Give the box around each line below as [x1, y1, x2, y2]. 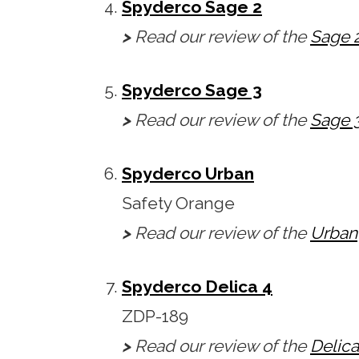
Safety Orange [122, 193, 235, 214]
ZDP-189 [122, 306, 188, 327]
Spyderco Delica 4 [122, 276, 272, 297]
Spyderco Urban [122, 163, 254, 184]
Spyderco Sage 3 [122, 80, 262, 101]
